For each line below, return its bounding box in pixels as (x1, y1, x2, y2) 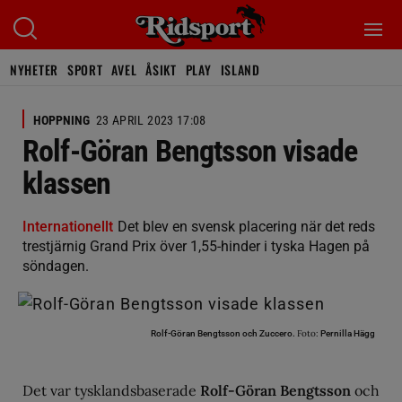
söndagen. (22, 258, 89, 275)
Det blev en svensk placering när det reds (118, 218, 375, 235)
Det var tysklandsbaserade (22, 380, 200, 399)
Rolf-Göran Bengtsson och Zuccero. (151, 328, 297, 338)
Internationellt (22, 218, 113, 235)
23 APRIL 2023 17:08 (96, 113, 206, 127)
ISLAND (220, 60, 260, 79)
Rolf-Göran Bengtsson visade (22, 133, 358, 169)
